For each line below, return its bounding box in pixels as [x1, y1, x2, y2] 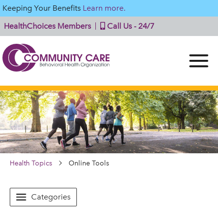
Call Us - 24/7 [105, 21, 154, 31]
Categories [31, 192, 71, 201]
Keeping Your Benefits [2, 3, 83, 13]
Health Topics [10, 159, 52, 167]
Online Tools [69, 159, 109, 167]
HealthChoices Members [4, 21, 91, 31]
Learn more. [83, 3, 126, 13]
